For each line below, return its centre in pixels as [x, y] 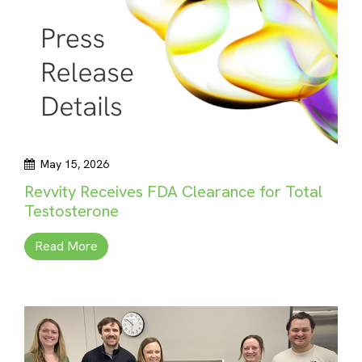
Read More [66, 246]
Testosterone [72, 211]
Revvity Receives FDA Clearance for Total [173, 192]
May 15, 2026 [75, 164]
